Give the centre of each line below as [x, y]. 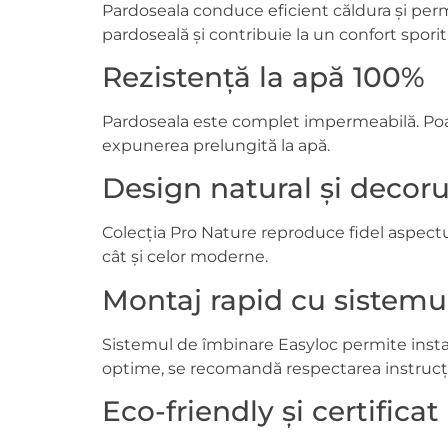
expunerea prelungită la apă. [216, 145]
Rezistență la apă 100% [263, 76]
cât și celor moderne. [185, 257]
